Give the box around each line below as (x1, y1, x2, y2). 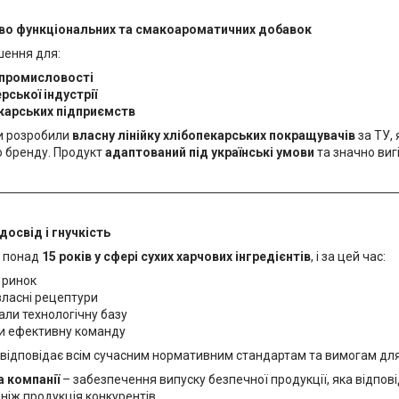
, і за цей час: (311, 249, 386, 264)
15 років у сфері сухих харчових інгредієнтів (42, 249, 311, 264)
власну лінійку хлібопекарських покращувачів (72, 128, 355, 142)
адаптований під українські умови (105, 145, 314, 159)
